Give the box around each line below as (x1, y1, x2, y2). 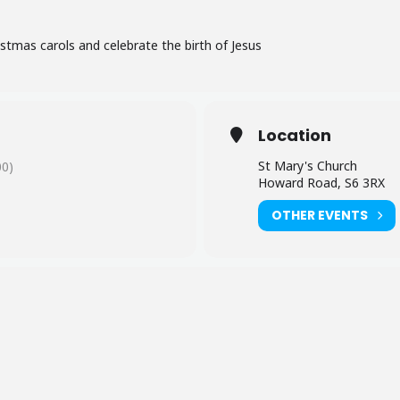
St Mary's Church (258, 156, 357, 174)
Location (258, 123, 331, 146)
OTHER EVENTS (271, 206, 368, 225)
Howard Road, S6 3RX (258, 173, 385, 191)
